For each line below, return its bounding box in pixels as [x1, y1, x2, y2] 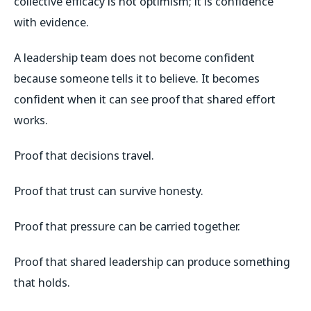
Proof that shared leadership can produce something [14, 253, 290, 269]
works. [14, 111, 48, 128]
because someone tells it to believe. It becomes [14, 69, 260, 86]
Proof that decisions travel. [14, 146, 154, 163]
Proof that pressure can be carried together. [14, 217, 240, 234]
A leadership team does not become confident [14, 49, 255, 65]
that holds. [14, 274, 70, 290]
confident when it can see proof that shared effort [14, 90, 276, 107]
